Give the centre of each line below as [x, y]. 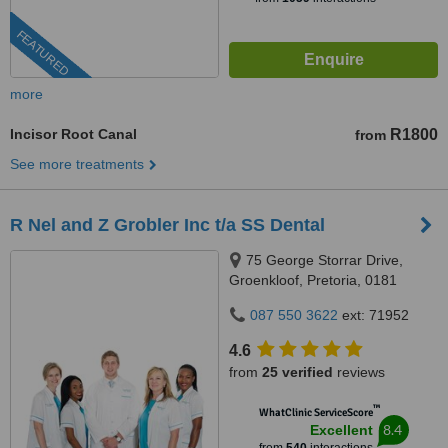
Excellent [341, 430]
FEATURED [42, 53]
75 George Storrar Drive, [324, 260]
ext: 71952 [373, 315]
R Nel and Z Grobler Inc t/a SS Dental [167, 225]
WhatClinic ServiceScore [315, 412]
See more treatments [77, 164]
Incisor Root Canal [73, 134]
